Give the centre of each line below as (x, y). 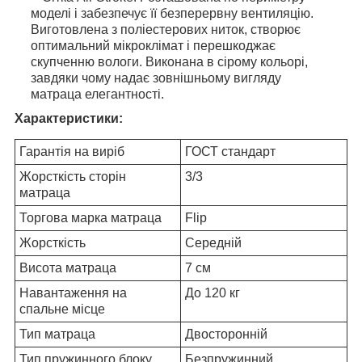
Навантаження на (73, 293)
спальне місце (62, 309)
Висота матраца (68, 268)
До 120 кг (213, 293)
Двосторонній (226, 335)
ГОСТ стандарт (230, 152)
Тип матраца (57, 335)
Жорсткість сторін (73, 177)
